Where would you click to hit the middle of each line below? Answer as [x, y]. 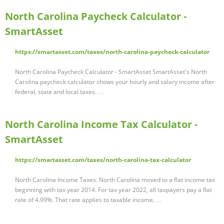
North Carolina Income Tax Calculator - [101, 124]
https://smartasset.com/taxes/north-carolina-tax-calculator [103, 160]
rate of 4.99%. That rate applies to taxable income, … [88, 200]
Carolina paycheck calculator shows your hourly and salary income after [115, 82]
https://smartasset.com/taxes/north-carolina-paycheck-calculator [112, 52]
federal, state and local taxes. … [59, 92]
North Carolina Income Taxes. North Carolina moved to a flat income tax [115, 180]
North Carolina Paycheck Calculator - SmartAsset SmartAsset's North [111, 72]
